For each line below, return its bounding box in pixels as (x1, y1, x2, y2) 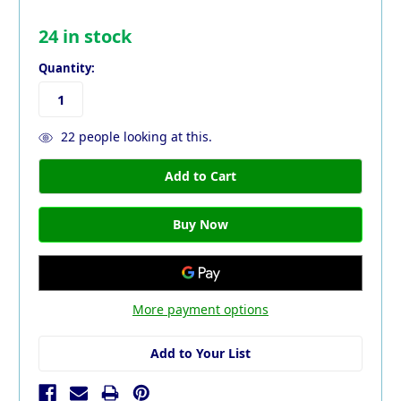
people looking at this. (74, 128, 212, 145)
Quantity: (38, 60, 95, 77)
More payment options (132, 300, 269, 318)
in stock (58, 24, 132, 49)
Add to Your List (150, 344, 251, 362)
